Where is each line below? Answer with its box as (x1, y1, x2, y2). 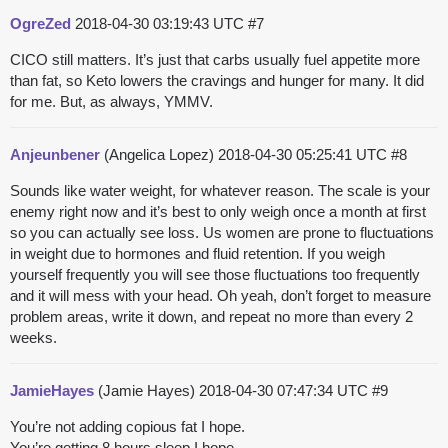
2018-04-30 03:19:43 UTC (75, 15, 248, 33)
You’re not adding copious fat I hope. (10, 418, 245, 436)
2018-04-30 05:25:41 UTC (218, 146, 391, 164)
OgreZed (10, 15, 71, 33)
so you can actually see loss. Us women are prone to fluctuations (10, 224, 434, 242)
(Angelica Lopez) (100, 146, 218, 164)
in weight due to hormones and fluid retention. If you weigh (10, 245, 385, 263)
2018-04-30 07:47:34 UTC (199, 382, 372, 400)
